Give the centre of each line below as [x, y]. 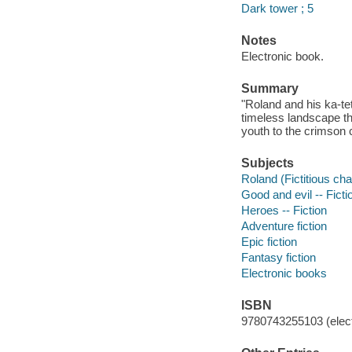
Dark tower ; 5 [277, 9]
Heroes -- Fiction [284, 210]
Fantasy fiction [278, 257]
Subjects [267, 163]
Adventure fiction [284, 225]
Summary [269, 89]
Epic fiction [269, 241]
